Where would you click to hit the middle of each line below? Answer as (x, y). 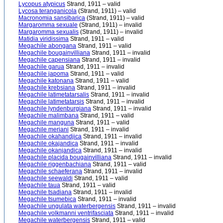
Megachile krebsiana (47, 88)
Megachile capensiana (49, 60)
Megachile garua (41, 67)
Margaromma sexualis (49, 32)
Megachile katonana (46, 81)
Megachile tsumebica (47, 199)
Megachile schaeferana (50, 171)
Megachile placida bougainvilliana (65, 157)
